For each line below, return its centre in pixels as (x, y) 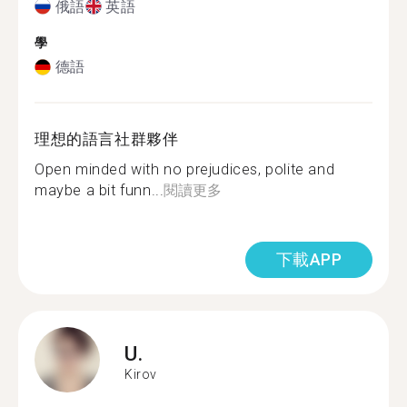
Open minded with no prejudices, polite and (185, 169)
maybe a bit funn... (99, 190)
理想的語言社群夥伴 (107, 139)
